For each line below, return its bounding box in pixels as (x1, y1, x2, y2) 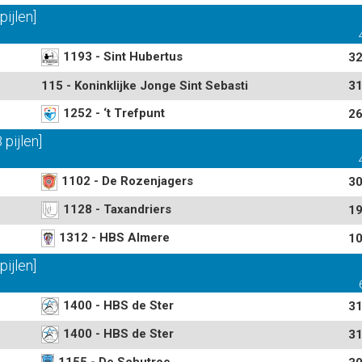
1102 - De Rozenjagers (61, 173, 193, 188)
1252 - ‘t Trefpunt (63, 105, 165, 120)
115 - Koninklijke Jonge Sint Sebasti (41, 78, 248, 93)
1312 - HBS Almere (59, 229, 170, 245)
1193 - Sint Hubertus (63, 48, 183, 64)
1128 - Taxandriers (63, 201, 171, 217)
